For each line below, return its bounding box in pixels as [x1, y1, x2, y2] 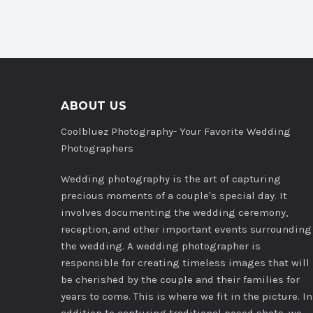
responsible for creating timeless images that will [61, 256, 310, 269]
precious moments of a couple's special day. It [61, 189, 287, 202]
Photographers [61, 142, 133, 154]
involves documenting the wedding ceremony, [61, 206, 288, 219]
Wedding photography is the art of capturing [61, 173, 281, 185]
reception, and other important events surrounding [61, 223, 312, 235]
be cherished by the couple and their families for [61, 273, 300, 286]
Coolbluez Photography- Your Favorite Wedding [61, 125, 291, 138]
